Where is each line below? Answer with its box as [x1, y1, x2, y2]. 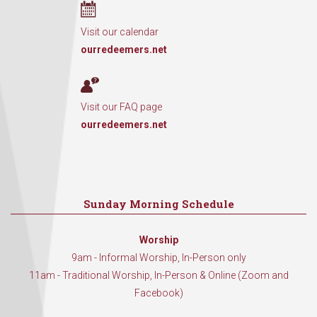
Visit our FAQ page [81, 101, 162, 113]
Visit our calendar [81, 26, 158, 38]
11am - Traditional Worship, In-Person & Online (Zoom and [28, 270, 289, 282]
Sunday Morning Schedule [83, 197, 234, 212]
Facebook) [134, 287, 183, 299]
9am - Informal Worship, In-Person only [71, 252, 246, 264]
